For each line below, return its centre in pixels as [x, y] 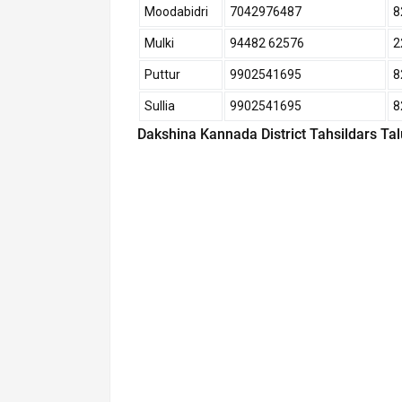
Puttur [162, 75]
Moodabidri [176, 12]
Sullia [160, 106]
